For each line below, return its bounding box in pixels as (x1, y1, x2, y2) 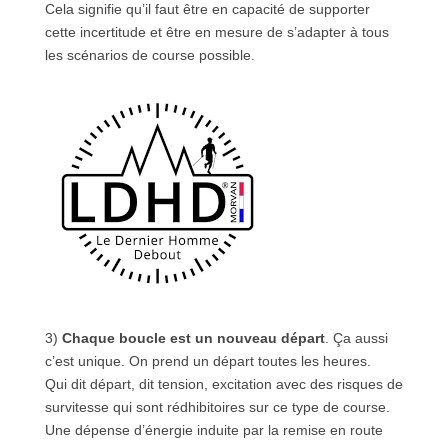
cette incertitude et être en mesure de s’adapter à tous (44, 23, 389, 40)
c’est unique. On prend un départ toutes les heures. (44, 352, 371, 369)
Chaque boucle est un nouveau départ (57, 329, 325, 346)
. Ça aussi (324, 329, 388, 346)
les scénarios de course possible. (44, 46, 255, 63)
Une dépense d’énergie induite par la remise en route (44, 421, 383, 438)
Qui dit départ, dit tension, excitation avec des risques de (44, 375, 403, 392)
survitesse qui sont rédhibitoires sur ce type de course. (44, 398, 390, 415)
